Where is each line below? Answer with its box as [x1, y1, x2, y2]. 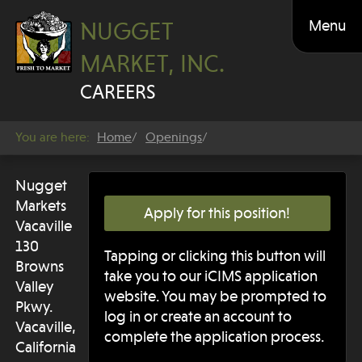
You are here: [15, 130, 90, 145]
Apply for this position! [144, 204, 291, 222]
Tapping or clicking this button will [104, 247, 326, 266]
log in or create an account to [104, 308, 292, 326]
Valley [15, 277, 54, 296]
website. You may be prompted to [104, 288, 326, 306]
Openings [145, 130, 203, 145]
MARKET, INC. [80, 50, 225, 78]
